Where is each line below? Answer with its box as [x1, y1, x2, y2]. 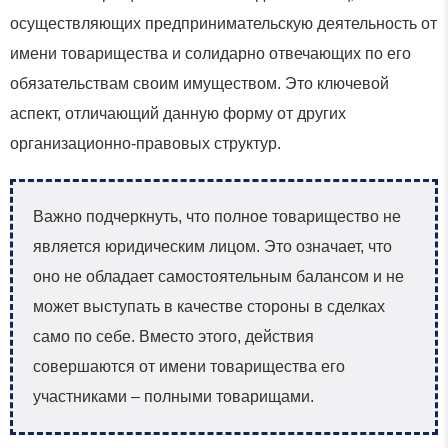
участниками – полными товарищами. [33, 387, 314, 405]
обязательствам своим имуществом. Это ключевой [10, 74, 389, 92]
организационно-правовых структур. [10, 134, 281, 152]
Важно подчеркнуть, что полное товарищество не [33, 207, 401, 225]
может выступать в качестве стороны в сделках [33, 297, 385, 315]
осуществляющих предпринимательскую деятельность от [10, 14, 437, 32]
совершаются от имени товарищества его [33, 357, 345, 375]
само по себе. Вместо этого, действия [33, 327, 314, 345]
